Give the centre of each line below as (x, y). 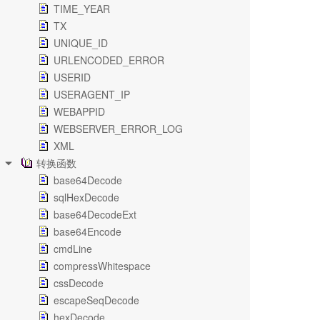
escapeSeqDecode (96, 300)
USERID (72, 77)
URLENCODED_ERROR (109, 60)
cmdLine (73, 249)
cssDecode (79, 283)
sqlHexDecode (86, 197)
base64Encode (87, 231)
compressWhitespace (102, 266)
